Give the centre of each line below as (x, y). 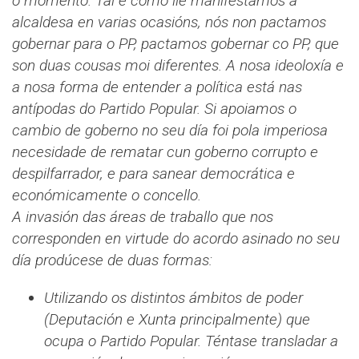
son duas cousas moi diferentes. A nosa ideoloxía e (178, 66)
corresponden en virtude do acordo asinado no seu (176, 239)
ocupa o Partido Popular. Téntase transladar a (191, 341)
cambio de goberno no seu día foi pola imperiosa (170, 131)
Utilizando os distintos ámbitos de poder (173, 298)
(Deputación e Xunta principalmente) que (177, 320)
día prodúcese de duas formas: (112, 260)
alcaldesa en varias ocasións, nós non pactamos (169, 22)
